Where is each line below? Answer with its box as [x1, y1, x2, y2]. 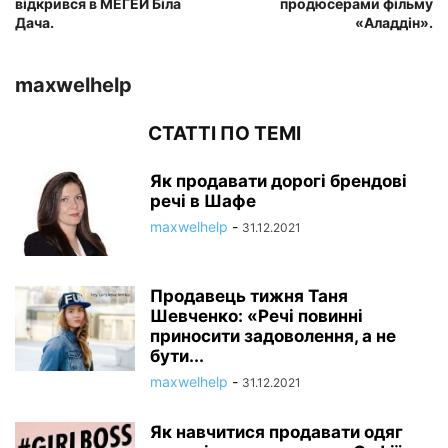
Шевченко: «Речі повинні [150, 306, 363, 327]
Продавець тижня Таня [150, 286, 348, 307]
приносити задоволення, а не [150, 326, 396, 347]
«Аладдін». [355, 14, 433, 32]
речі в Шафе [150, 191, 256, 212]
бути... [150, 346, 204, 367]
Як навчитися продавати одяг [150, 422, 403, 443]
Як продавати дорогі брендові [150, 171, 407, 192]
